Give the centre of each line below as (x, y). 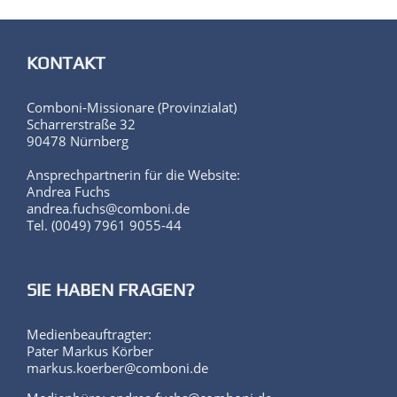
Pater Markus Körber (90, 350)
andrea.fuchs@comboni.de (108, 208)
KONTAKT (66, 62)
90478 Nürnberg (78, 140)
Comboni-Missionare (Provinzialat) (132, 107)
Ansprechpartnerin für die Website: (133, 174)
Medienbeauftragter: (89, 334)
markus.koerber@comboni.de (117, 367)
